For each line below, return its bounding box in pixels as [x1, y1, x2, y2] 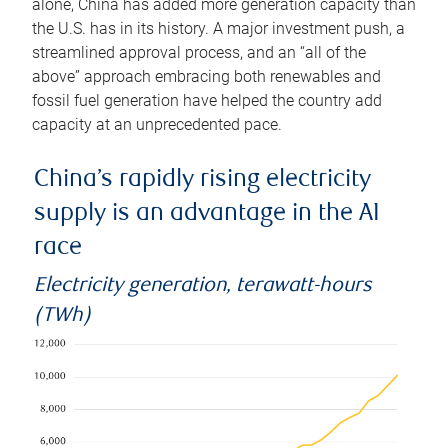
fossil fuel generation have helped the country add [32, 91, 382, 111]
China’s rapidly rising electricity [34, 168, 371, 194]
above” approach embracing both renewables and [32, 67, 381, 87]
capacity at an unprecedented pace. [32, 115, 282, 135]
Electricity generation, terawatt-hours [34, 276, 372, 298]
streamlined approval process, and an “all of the [32, 43, 366, 63]
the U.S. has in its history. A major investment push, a [32, 19, 405, 39]
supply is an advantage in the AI [34, 202, 380, 228]
